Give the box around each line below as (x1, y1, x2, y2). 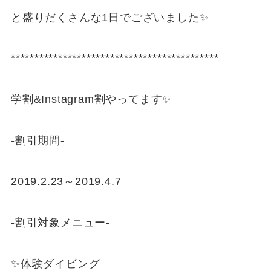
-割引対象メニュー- (10, 216, 110, 229)
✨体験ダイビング (10, 257, 100, 270)
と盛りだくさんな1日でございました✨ (10, 11, 209, 24)
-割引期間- (10, 134, 65, 147)
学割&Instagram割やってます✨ (10, 93, 172, 106)
